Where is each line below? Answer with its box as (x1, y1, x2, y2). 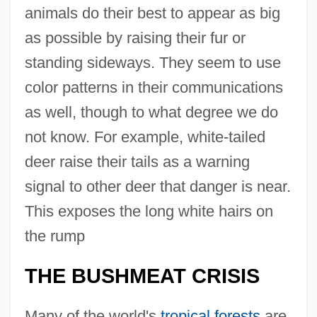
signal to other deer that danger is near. (24, 178, 291, 196)
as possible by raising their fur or (24, 29, 246, 47)
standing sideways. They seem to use (24, 54, 281, 72)
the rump (24, 227, 85, 246)
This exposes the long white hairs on (24, 202, 273, 221)
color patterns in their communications (24, 79, 283, 97)
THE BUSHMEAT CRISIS (24, 265, 260, 288)
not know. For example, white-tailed (24, 128, 265, 146)
